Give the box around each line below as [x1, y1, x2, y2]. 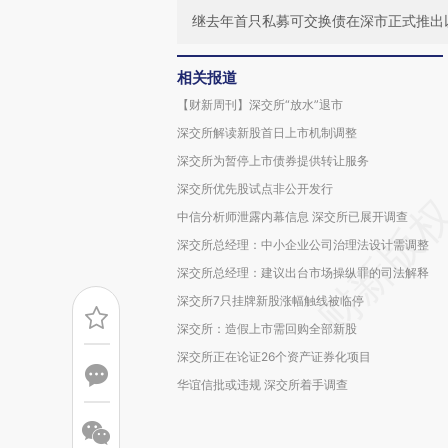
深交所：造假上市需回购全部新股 [177, 321, 357, 336]
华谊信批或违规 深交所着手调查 [177, 377, 348, 392]
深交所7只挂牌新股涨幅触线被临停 [177, 293, 364, 308]
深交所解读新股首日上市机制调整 [177, 125, 357, 140]
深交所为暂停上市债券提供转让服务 [177, 153, 369, 168]
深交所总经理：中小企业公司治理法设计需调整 [177, 237, 429, 252]
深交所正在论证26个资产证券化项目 [177, 349, 371, 364]
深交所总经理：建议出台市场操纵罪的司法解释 [177, 265, 429, 280]
